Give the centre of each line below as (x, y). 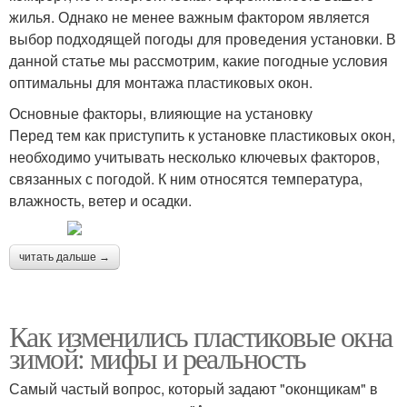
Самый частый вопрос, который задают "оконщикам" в (194, 388)
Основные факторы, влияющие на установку (161, 113)
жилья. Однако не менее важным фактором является (189, 16)
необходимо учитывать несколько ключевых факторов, (194, 156)
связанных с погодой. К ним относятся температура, (186, 178)
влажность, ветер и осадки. (100, 200)
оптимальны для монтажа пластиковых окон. (161, 82)
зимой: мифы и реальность (158, 357)
